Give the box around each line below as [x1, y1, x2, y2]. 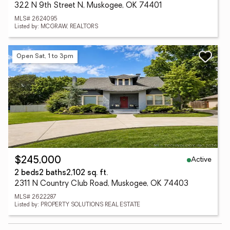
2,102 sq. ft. [66, 169, 108, 177]
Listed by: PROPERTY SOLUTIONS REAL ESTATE [14, 202, 140, 208]
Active [191, 156, 212, 164]
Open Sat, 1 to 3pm [16, 53, 73, 60]
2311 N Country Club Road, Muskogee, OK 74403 [14, 180, 188, 188]
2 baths [39, 169, 66, 177]
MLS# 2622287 [14, 195, 56, 200]
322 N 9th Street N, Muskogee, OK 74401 [14, 2, 162, 10]
